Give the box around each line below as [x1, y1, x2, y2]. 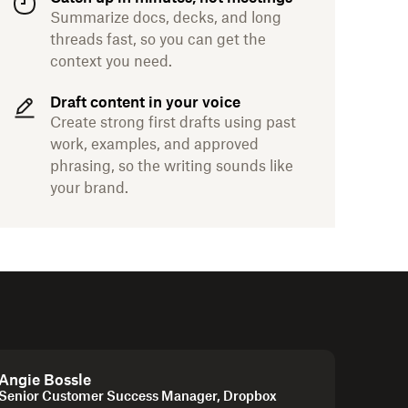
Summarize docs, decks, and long [50, 8, 281, 26]
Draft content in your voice [50, 93, 240, 111]
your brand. [50, 178, 128, 197]
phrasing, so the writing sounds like [50, 157, 293, 175]
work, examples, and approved [50, 135, 259, 153]
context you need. [50, 52, 172, 70]
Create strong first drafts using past [50, 113, 296, 131]
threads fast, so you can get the [50, 30, 266, 48]
